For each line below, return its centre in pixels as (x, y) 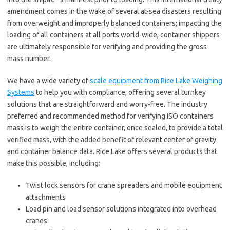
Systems (21, 92)
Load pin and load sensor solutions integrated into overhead (121, 209)
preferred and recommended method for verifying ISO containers (110, 116)
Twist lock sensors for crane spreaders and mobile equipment (124, 185)
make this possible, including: (54, 163)
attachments (46, 197)
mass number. (29, 59)
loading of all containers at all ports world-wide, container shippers (113, 35)
